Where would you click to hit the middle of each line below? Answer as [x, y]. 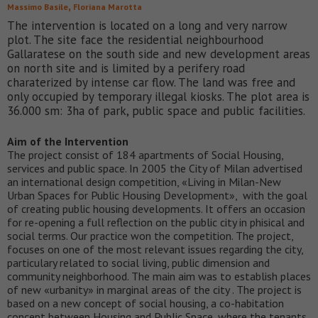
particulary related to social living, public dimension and [138, 262]
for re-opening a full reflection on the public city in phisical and [156, 222]
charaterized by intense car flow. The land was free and [151, 82]
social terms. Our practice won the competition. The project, [150, 235]
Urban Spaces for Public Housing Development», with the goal [157, 195]
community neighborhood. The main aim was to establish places [159, 276]
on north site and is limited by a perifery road [126, 68]
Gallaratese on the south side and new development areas [159, 54]
